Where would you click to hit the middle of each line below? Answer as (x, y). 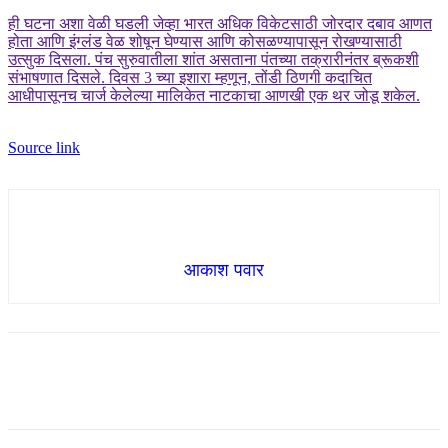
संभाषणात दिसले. (56, 78)
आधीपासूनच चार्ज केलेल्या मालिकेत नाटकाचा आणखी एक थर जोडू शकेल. (214, 96)
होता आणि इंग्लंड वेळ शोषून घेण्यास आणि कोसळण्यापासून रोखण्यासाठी (205, 42)
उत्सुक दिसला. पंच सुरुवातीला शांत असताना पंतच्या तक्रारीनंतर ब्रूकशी (213, 60)
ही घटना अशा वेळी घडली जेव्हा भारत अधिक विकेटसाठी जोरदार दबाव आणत (220, 24)
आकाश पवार (224, 270)
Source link (44, 148)
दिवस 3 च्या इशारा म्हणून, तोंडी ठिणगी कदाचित (238, 78)
